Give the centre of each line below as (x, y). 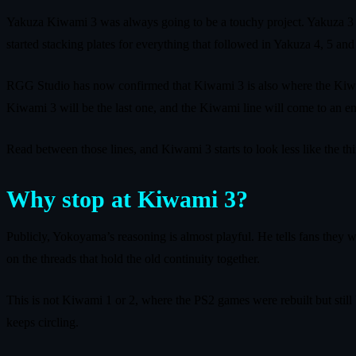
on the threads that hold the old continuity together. (133, 258)
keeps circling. (43, 322)
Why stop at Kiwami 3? (127, 199)
